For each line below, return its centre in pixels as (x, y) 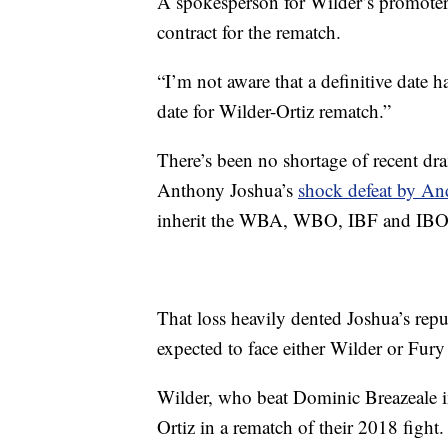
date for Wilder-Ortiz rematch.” (274, 110)
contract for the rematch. (249, 31)
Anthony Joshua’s (227, 189)
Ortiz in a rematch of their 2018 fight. (300, 426)
